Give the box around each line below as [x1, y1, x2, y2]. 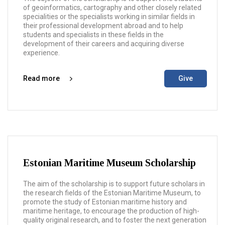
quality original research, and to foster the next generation [23, 216, 206, 224]
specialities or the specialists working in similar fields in [23, 13, 195, 21]
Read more [23, 74, 60, 82]
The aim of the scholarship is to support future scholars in [23, 180, 205, 188]
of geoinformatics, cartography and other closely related [23, 4, 201, 12]
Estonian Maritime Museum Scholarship [23, 157, 196, 168]
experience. [23, 49, 60, 57]
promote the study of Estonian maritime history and [23, 198, 187, 206]
